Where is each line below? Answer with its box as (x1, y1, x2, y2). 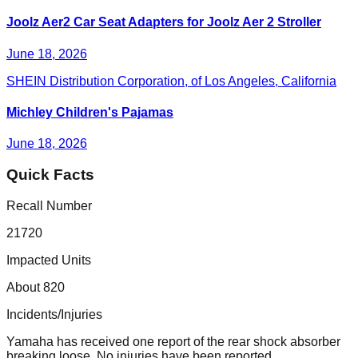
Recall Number (6, 198, 92, 213)
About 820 (6, 280, 65, 294)
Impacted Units (6, 253, 91, 267)
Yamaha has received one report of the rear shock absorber (6, 334, 340, 348)
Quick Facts (6, 165, 94, 183)
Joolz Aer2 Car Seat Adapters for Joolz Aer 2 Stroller (6, 15, 321, 30)
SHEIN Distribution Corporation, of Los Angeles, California (6, 74, 336, 88)
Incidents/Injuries (6, 307, 102, 321)
